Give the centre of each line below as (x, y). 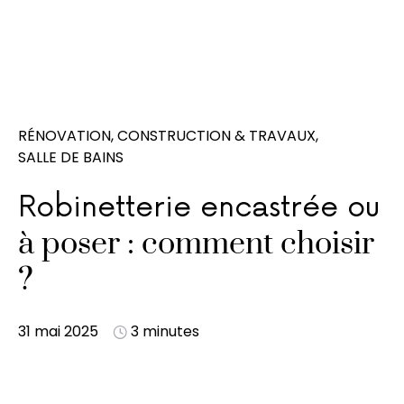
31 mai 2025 (58, 331)
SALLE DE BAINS (71, 157)
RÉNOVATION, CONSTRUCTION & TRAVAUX (167, 136)
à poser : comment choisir (196, 244)
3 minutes (165, 331)
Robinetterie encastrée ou (199, 208)
